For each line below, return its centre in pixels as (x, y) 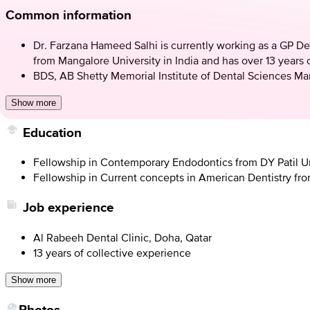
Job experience (69, 208)
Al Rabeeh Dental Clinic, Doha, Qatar (122, 237)
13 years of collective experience (112, 252)
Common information (69, 15)
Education (52, 132)
